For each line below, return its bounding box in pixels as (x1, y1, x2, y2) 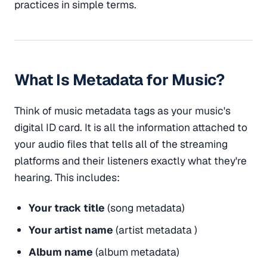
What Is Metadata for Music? (14, 69, 225, 90)
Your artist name (28, 222, 113, 237)
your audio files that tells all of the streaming (14, 137, 228, 151)
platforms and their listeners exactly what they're (14, 154, 247, 168)
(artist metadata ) (113, 222, 197, 237)
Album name (28, 244, 93, 259)
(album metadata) (92, 244, 179, 259)
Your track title (28, 201, 107, 215)
